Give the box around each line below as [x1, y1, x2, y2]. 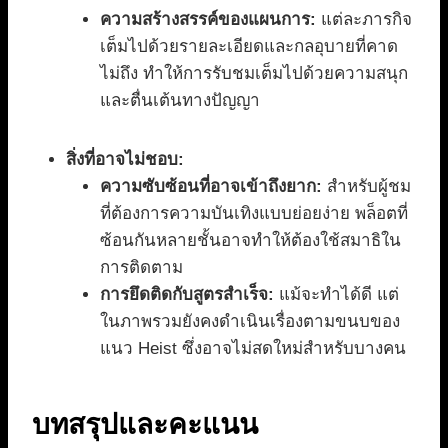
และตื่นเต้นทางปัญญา [100, 91, 260, 111]
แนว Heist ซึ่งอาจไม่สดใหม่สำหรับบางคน [100, 339, 406, 359]
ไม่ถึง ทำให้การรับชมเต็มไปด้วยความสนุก [100, 64, 408, 84]
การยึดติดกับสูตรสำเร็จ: [100, 285, 274, 305]
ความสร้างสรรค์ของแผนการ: [100, 10, 316, 30]
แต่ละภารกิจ [316, 10, 412, 30]
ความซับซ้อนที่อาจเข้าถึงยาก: [100, 177, 322, 197]
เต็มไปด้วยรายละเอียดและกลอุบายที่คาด [100, 37, 398, 57]
